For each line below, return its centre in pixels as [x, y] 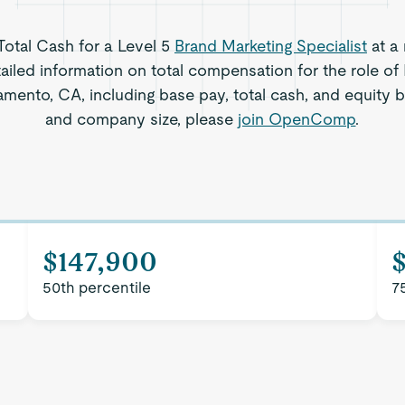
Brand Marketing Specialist [270, 46]
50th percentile [97, 287]
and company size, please [142, 119]
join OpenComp [297, 119]
